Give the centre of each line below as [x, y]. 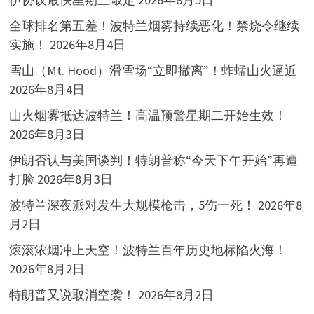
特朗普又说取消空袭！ [72, 295]
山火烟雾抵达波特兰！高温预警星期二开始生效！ [148, 116]
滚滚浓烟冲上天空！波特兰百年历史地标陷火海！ [148, 250]
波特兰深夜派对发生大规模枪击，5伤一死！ [132, 205]
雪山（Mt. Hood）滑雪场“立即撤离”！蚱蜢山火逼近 [153, 71]
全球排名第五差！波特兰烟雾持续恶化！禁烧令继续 [154, 26]
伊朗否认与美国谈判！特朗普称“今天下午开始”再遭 [153, 161]
